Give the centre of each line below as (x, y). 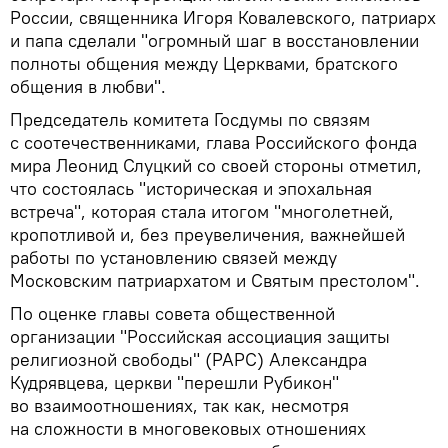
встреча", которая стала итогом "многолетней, (202, 212)
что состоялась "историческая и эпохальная (191, 189)
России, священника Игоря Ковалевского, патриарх (223, 18)
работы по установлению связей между (173, 258)
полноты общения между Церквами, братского (204, 64)
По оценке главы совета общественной (172, 314)
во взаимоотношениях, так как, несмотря (179, 406)
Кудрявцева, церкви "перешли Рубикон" (174, 383)
